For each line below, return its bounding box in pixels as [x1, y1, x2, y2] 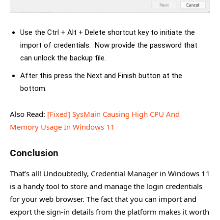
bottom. [20, 84, 47, 93]
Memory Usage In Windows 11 [10, 122, 115, 132]
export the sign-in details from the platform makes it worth [10, 207, 209, 217]
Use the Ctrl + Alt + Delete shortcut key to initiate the [20, 28, 195, 37]
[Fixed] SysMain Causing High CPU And [47, 109, 180, 119]
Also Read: [10, 109, 47, 119]
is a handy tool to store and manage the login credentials [10, 181, 202, 191]
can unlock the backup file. [20, 54, 106, 62]
